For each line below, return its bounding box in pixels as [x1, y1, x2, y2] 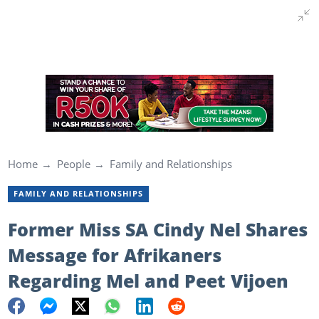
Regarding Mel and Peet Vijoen [7, 268, 288, 293]
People [56, 157, 90, 171]
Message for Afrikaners [7, 242, 221, 267]
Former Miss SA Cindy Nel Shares [7, 216, 308, 241]
